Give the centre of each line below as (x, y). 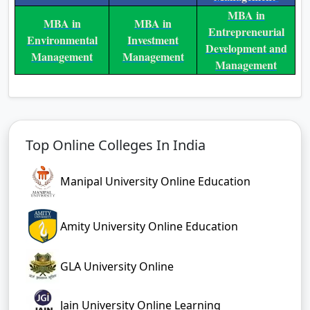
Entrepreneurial (246, 31)
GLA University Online (117, 266)
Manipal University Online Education (155, 181)
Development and (246, 48)
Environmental (62, 39)
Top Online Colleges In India (116, 145)
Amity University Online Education (149, 226)
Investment (153, 39)
